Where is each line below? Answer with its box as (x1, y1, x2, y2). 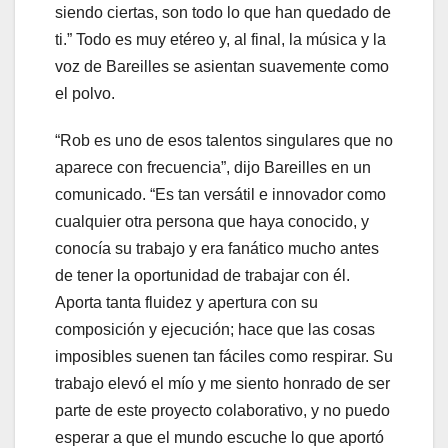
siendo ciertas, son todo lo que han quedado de (55, 4, 391, 22)
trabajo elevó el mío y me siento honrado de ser (55, 375, 390, 393)
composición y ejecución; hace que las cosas (55, 321, 375, 339)
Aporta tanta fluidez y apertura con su (55, 294, 318, 312)
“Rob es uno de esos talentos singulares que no (55, 132, 393, 150)
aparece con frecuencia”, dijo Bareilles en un (55, 159, 371, 177)
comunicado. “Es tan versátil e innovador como (55, 186, 386, 204)
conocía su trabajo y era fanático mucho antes (55, 240, 379, 258)
